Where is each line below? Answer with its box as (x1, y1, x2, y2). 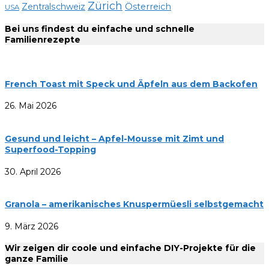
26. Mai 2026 (5, 100, 56, 112)
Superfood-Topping (5, 144, 96, 155)
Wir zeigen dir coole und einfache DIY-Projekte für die (5, 243, 256, 254)
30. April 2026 (5, 166, 61, 177)
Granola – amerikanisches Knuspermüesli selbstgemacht (5, 199, 264, 210)
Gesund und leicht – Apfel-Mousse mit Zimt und (5, 133, 224, 144)
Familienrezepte (5, 34, 80, 46)
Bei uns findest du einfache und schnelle (5, 23, 195, 35)
